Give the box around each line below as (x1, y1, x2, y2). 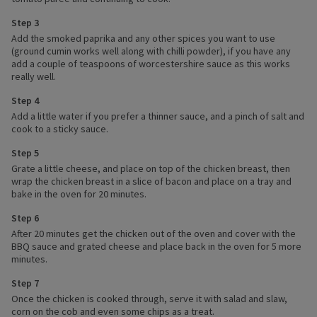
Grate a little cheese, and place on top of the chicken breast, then (11, 162, 290, 175)
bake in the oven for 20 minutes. (11, 188, 146, 201)
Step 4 (11, 94, 39, 108)
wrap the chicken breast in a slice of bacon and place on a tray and (11, 175, 292, 188)
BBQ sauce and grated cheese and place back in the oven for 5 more (11, 240, 301, 253)
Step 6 (11, 212, 39, 225)
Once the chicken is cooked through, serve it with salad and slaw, (11, 292, 287, 306)
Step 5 (11, 146, 39, 160)
